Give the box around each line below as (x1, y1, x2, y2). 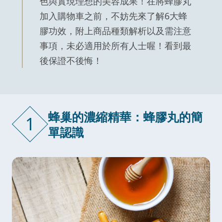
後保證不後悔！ (40, 55, 102, 67)
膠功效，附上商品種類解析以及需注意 (40, 25, 191, 37)
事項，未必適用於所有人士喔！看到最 (40, 40, 191, 52)
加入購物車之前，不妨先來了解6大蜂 (40, 10, 187, 22)
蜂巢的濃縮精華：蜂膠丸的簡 (48, 108, 203, 125)
